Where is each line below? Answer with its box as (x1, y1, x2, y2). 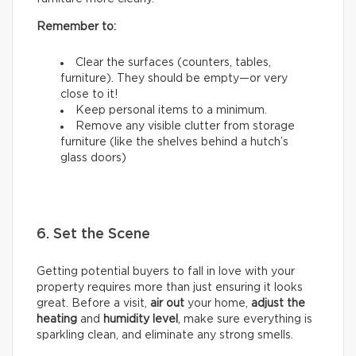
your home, (184, 297, 251, 309)
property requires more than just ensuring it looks (37, 281, 303, 293)
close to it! (60, 88, 118, 100)
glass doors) (60, 152, 126, 164)
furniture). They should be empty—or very (60, 72, 288, 84)
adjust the (251, 297, 305, 309)
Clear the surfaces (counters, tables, (75, 56, 271, 68)
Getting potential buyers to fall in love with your (37, 265, 295, 277)
